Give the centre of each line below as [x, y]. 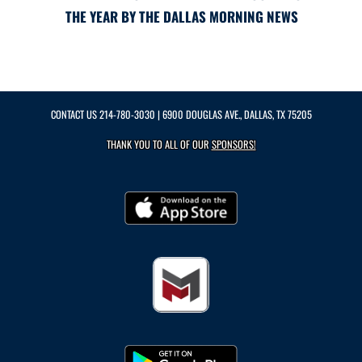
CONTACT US [75, 114]
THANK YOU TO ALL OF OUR [159, 144]
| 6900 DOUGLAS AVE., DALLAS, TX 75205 [233, 114]
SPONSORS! [234, 144]
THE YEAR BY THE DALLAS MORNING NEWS [181, 16]
